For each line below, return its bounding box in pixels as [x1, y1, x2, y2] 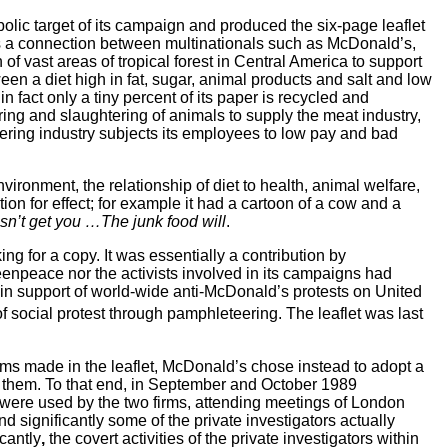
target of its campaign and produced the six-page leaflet [34, 17, 425, 35]
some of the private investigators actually [108, 411, 395, 429]
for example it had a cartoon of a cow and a [98, 195, 401, 213]
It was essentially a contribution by [104, 247, 346, 265]
